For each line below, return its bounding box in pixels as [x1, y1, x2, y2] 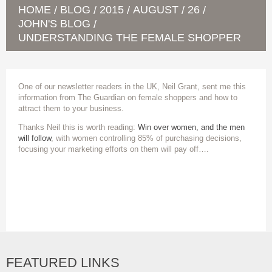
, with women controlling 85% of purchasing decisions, [51, 134, 242, 143]
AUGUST [133, 4, 178, 16]
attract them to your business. [18, 104, 124, 113]
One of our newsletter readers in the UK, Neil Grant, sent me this [18, 82, 246, 91]
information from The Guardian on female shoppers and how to [18, 93, 237, 102]
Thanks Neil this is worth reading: [18, 123, 138, 132]
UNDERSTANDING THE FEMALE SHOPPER [18, 32, 241, 44]
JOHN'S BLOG [18, 18, 90, 30]
